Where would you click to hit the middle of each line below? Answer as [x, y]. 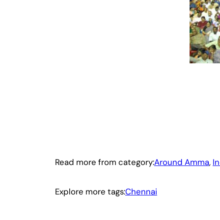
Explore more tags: [90, 191]
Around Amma [182, 162]
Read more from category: [105, 162]
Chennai [141, 191]
